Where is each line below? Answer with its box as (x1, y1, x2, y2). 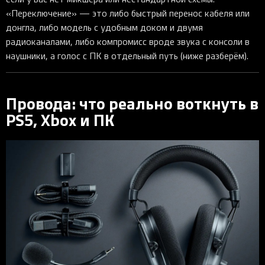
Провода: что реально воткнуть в (6, 91, 258, 115)
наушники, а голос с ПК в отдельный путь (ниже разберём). (6, 49, 248, 62)
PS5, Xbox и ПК (6, 108, 115, 132)
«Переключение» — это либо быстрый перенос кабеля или (6, 6, 250, 20)
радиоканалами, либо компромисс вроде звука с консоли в (6, 34, 250, 48)
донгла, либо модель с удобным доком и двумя (6, 20, 203, 34)
